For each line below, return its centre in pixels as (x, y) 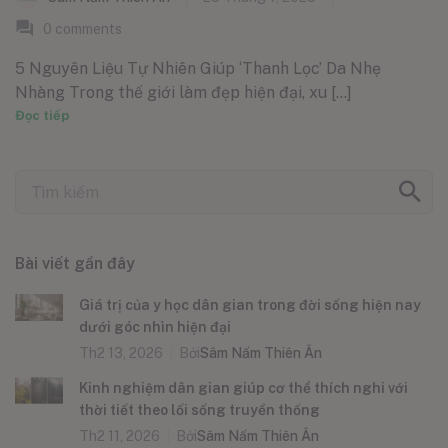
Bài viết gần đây (75, 264)
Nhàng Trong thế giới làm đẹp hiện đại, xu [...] (183, 93)
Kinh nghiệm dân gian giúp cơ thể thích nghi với (243, 388)
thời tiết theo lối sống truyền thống (199, 410)
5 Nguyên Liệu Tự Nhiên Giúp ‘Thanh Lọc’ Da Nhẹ (198, 69)
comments (87, 29)
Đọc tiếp (42, 116)
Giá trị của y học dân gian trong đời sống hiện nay (250, 305)
